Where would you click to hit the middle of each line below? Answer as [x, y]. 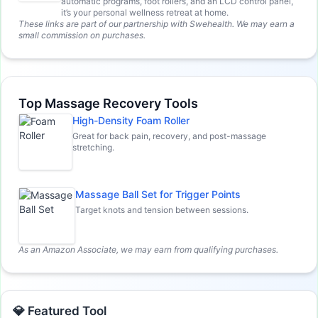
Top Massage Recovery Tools [108, 103]
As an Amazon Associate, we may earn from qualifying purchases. [148, 249]
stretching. [94, 147]
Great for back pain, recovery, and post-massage [170, 136]
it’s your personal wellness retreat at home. [145, 12]
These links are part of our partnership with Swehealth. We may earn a [157, 23]
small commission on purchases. [82, 35]
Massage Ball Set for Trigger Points [158, 194]
